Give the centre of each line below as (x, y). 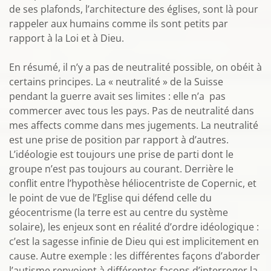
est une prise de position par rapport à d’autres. (119, 140)
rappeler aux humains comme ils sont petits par (119, 24)
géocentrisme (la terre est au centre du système (119, 212)
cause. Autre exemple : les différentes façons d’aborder (135, 256)
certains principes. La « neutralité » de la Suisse (116, 82)
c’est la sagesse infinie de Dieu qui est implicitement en (134, 241)
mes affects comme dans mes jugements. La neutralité (134, 125)
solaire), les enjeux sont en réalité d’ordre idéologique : (134, 227)
